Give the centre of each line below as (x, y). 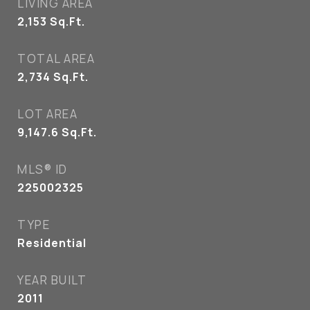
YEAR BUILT (52, 280)
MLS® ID (43, 169)
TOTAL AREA (56, 58)
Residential (52, 243)
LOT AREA (47, 114)
